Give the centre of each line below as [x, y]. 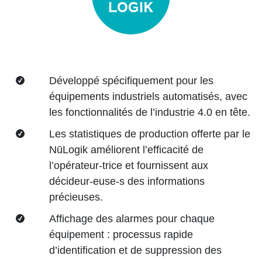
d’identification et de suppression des [135, 250]
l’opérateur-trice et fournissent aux [129, 165]
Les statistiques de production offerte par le [150, 134]
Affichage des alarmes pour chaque [132, 218]
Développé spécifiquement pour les [131, 80]
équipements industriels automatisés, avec [148, 96]
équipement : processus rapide [121, 234]
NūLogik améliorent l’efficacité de [126, 149]
